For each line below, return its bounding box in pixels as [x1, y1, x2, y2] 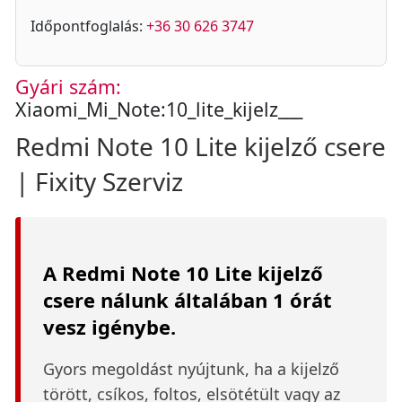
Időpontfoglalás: [31, 16, 146, 36]
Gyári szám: [15, 74, 121, 100]
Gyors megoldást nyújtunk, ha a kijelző [43, 358, 339, 380]
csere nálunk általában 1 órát [43, 286, 332, 313]
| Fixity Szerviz [15, 164, 183, 198]
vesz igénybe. [43, 313, 176, 340]
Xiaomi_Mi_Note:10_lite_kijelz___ [15, 96, 302, 122]
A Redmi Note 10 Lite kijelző [43, 259, 323, 286]
